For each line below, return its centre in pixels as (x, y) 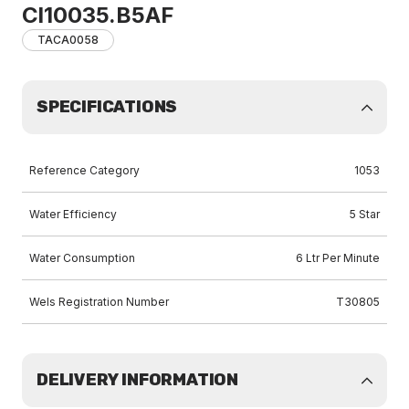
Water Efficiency (73, 214)
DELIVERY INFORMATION (137, 380)
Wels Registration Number (99, 302)
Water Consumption (82, 258)
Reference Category (84, 170)
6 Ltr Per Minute (338, 258)
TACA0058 (68, 40)
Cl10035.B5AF (98, 15)
